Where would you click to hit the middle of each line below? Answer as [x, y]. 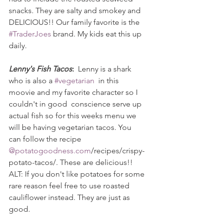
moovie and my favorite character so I [74, 92]
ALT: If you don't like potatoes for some [78, 174]
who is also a [32, 80]
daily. [18, 45]
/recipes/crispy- [118, 150]
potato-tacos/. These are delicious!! [71, 162]
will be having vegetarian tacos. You [71, 127]
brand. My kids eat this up [97, 34]
